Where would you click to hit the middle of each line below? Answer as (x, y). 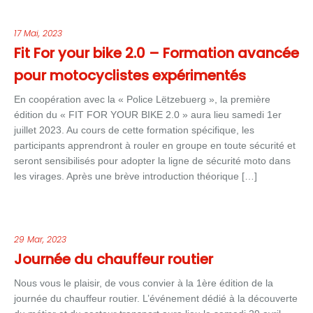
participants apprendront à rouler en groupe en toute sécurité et (155, 145)
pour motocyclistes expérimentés (130, 75)
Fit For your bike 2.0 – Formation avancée (156, 53)
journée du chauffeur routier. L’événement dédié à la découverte (156, 298)
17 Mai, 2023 (38, 33)
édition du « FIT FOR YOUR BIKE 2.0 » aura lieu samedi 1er (148, 115)
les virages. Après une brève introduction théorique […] (136, 176)
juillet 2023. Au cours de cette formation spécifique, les (134, 130)
